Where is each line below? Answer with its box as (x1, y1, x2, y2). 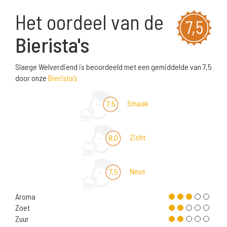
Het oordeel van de (15, 9, 164, 34)
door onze (15, 73, 48, 83)
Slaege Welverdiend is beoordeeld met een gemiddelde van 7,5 (15, 62, 212, 72)
